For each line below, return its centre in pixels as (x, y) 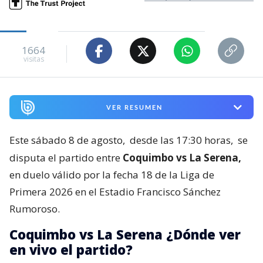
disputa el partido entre (66, 157)
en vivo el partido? (71, 249)
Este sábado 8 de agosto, (68, 140)
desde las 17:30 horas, (181, 140)
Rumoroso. (35, 208)
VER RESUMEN (134, 107)
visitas (33, 59)
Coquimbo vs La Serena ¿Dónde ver (125, 234)
